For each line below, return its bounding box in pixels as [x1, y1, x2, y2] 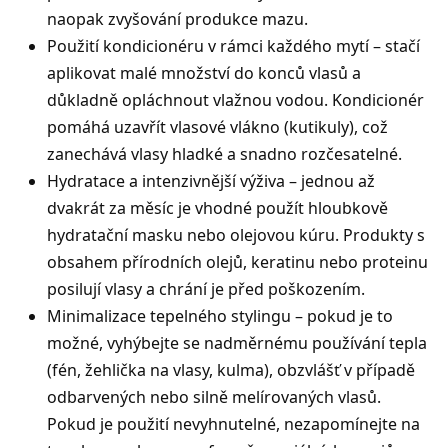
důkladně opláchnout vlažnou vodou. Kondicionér [47, 89, 424, 112]
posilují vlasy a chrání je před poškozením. [47, 278, 365, 301]
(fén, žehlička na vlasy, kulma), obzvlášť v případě [47, 359, 415, 382]
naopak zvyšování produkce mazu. [47, 8, 308, 31]
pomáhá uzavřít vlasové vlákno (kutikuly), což [47, 116, 388, 139]
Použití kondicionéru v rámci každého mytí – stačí [47, 35, 420, 58]
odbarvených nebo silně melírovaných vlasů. [47, 386, 381, 409]
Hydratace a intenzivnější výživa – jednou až [47, 170, 375, 193]
